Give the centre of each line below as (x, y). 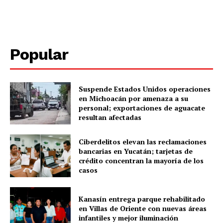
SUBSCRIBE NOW (111, 124)
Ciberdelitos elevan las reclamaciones (143, 142)
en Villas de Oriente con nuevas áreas (143, 209)
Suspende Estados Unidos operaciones (145, 89)
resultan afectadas (110, 117)
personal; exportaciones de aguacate (142, 108)
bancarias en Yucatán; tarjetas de (136, 151)
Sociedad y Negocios (52, 215)
